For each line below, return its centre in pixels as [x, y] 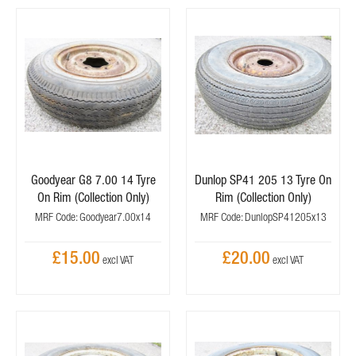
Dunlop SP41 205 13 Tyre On [263, 180]
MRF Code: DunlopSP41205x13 [263, 217]
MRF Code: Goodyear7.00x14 [93, 217]
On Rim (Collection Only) [93, 197]
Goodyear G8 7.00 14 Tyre [93, 180]
